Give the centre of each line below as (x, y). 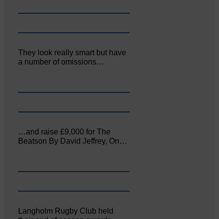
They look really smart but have (72, 53)
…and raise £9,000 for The (65, 131)
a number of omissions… (61, 62)
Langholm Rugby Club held (66, 211)
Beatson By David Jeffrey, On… (73, 141)
